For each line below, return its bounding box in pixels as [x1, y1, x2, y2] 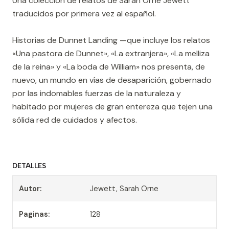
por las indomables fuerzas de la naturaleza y [12, 88, 181, 99]
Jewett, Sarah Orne [90, 184, 159, 193]
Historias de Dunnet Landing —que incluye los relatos [12, 35, 210, 45]
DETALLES [12, 162, 46, 170]
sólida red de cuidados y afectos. [12, 114, 137, 125]
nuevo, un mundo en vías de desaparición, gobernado [12, 75, 212, 85]
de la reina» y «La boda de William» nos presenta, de [12, 61, 205, 72]
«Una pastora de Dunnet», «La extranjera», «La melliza [12, 48, 210, 59]
